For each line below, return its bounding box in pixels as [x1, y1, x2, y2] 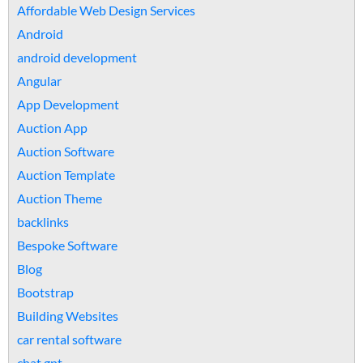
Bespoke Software [17, 237, 117, 253]
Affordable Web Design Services [17, 2, 195, 18]
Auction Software [17, 143, 114, 159]
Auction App [17, 120, 88, 135]
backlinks [17, 214, 69, 229]
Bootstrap [17, 284, 74, 300]
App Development [17, 96, 119, 112]
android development [17, 49, 137, 65]
